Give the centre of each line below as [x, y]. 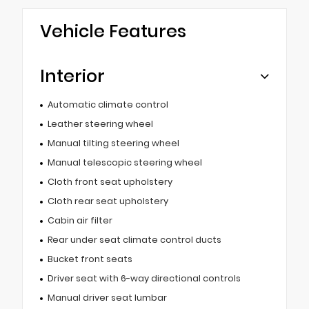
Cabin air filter [80, 220]
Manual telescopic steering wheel [124, 162]
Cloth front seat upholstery [110, 181]
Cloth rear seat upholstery [108, 201]
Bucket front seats [90, 259]
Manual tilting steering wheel [113, 143]
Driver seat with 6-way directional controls [144, 278]
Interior [72, 76]
